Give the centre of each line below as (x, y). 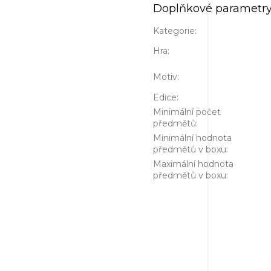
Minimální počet (187, 112)
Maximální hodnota (193, 164)
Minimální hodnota (192, 138)
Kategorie (174, 31)
